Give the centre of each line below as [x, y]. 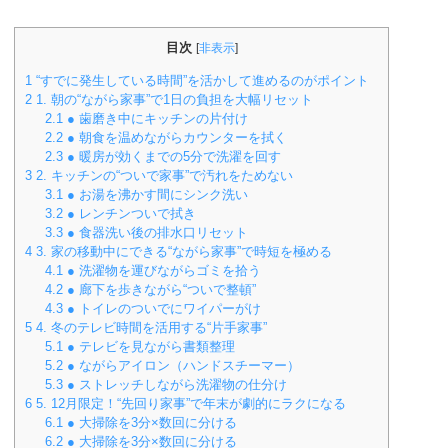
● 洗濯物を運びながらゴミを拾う [162, 270]
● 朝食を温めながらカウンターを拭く [175, 137]
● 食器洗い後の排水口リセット [156, 232]
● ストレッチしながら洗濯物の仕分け [175, 384]
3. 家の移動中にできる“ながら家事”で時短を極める [182, 251]
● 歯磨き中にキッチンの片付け [156, 118]
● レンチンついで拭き [130, 213]
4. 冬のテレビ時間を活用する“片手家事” [150, 327]
